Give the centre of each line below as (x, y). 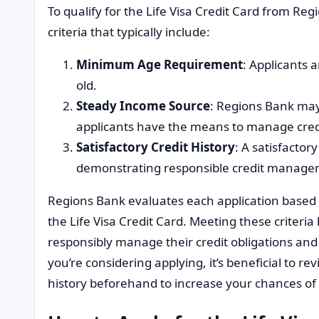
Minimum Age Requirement (159, 64)
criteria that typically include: (129, 31)
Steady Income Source (143, 105)
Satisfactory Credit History (156, 147)
